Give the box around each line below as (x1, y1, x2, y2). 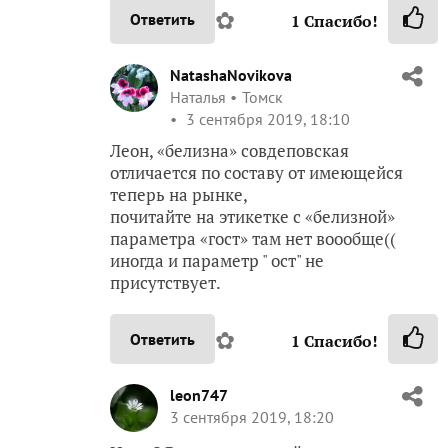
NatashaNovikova (170, 65, 292, 85)
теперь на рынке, (110, 183, 248, 206)
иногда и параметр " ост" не (110, 249, 324, 272)
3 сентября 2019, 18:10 (182, 109, 350, 129)
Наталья (170, 87, 226, 107)
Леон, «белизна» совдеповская (110, 139, 349, 162)
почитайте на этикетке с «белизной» (110, 205, 395, 228)
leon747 (170, 385, 228, 405)
